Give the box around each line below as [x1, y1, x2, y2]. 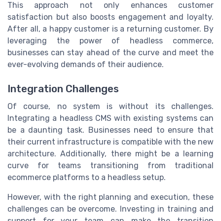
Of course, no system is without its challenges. [7, 101, 214, 111]
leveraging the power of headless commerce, [7, 36, 214, 46]
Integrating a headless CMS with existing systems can [7, 113, 214, 123]
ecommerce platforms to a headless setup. [7, 172, 166, 182]
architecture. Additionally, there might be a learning [7, 148, 214, 158]
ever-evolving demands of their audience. [7, 60, 164, 70]
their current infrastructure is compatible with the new [7, 137, 214, 147]
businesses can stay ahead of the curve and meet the [7, 48, 214, 58]
